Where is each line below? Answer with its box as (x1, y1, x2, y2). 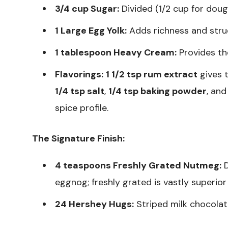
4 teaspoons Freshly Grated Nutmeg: (55, 159, 221, 172)
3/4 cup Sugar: (55, 2, 119, 15)
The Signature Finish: (32, 132, 125, 145)
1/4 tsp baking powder (108, 84, 207, 97)
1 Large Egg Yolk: (55, 24, 127, 37)
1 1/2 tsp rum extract (106, 68, 197, 80)
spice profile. (55, 101, 108, 114)
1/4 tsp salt (55, 84, 104, 97)
